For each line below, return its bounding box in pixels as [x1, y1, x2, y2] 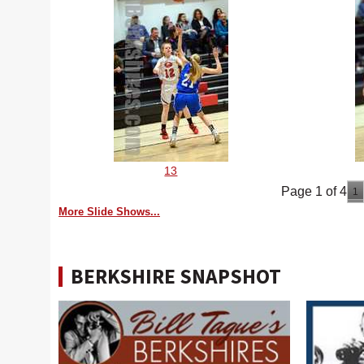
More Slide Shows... [58, 205, 160, 218]
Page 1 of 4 [281, 184, 348, 198]
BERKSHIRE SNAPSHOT [71, 262, 281, 289]
